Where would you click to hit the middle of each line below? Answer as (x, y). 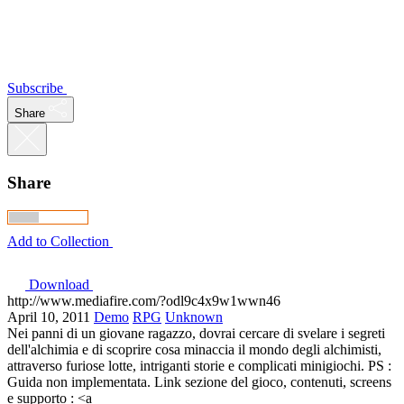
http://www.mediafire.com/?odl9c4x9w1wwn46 (144, 300)
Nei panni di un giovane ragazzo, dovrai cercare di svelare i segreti (196, 333)
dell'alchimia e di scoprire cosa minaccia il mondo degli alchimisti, (194, 349)
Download (59, 284)
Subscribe (35, 88)
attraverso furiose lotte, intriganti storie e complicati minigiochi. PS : (199, 365)
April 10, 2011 (49, 317)
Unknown (194, 317)
